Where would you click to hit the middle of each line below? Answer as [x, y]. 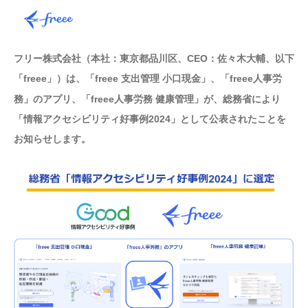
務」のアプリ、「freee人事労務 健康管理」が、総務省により [147, 99]
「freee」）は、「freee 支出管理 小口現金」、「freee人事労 [148, 79]
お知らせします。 [52, 139]
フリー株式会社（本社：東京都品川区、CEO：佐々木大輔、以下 [154, 59]
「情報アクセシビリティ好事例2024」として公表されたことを [150, 119]
